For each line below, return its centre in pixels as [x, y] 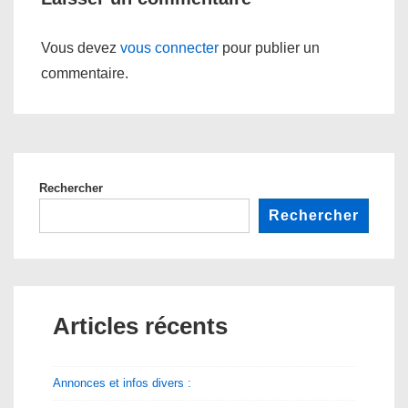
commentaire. [85, 73]
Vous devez [81, 48]
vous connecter [169, 48]
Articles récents [140, 326]
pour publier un [269, 48]
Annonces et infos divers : [122, 383]
